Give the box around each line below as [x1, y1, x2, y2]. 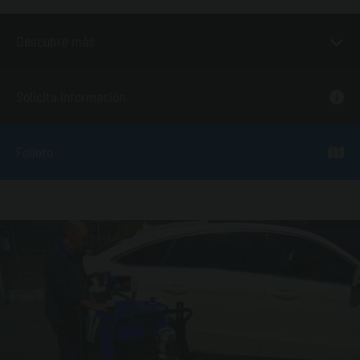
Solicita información [16, 88, 125, 105]
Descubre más [16, 32, 95, 50]
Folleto [16, 143, 53, 161]
